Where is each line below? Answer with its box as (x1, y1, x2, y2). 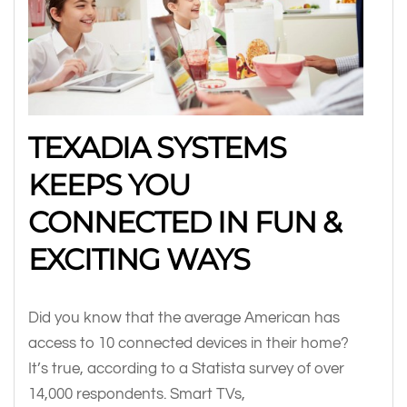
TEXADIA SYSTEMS (28, 130, 286, 166)
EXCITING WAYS (28, 242, 256, 278)
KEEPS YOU (28, 167, 190, 203)
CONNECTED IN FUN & (28, 204, 341, 241)
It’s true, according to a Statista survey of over (28, 361, 344, 377)
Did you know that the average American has (28, 310, 340, 326)
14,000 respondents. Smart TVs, (28, 386, 245, 402)
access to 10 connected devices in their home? (28, 335, 349, 352)
